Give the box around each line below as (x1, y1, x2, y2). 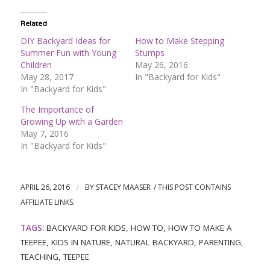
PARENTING (198, 236, 241, 248)
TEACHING (20, 251, 58, 262)
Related (20, 19, 47, 28)
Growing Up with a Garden (20, 115, 123, 127)
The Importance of (20, 103, 94, 115)
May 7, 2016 (20, 127, 69, 139)
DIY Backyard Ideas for (20, 34, 110, 46)
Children (20, 58, 52, 71)
